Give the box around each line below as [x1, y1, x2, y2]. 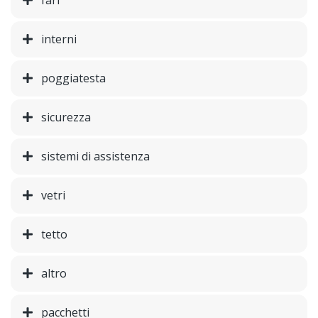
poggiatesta [41, 70, 106, 87]
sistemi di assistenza [41, 148, 150, 165]
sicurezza [41, 109, 91, 126]
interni [41, 31, 77, 48]
